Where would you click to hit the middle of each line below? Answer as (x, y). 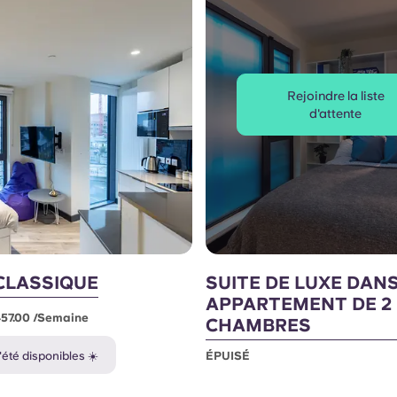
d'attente (336, 113)
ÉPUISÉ (227, 355)
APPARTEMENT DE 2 (298, 304)
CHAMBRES (258, 325)
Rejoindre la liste (335, 95)
